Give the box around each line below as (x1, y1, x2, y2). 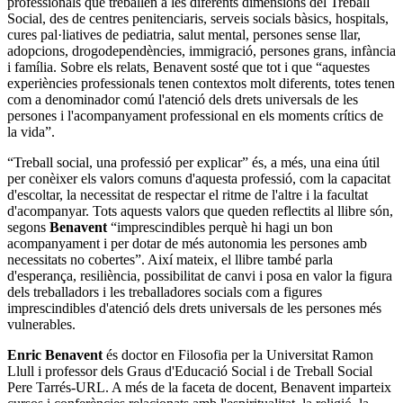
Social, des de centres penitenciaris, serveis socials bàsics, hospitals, (7, 10, 389, 26)
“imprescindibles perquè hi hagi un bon (107, 219, 333, 235)
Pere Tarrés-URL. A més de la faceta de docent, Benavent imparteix (7, 379, 391, 395)
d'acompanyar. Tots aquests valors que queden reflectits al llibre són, (7, 202, 393, 219)
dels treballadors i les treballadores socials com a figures (7, 283, 322, 300)
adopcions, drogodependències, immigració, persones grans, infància (7, 42, 396, 58)
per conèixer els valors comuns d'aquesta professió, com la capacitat (7, 170, 390, 186)
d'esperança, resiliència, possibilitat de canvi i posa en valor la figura (7, 267, 392, 283)
